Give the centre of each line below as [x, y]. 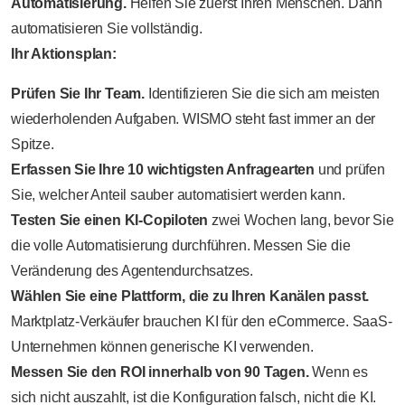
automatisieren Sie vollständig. [107, 28]
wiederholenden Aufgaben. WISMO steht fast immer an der [193, 118]
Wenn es [339, 372]
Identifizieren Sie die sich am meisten [263, 93]
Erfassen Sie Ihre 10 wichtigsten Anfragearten [163, 169]
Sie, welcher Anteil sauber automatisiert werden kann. [178, 194]
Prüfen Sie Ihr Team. [78, 93]
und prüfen [350, 169]
